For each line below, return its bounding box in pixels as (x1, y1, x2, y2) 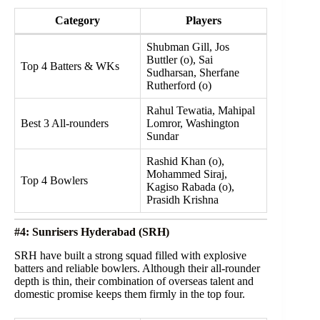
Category (55, 14, 100, 27)
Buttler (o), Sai (146, 54, 213, 66)
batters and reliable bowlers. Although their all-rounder (14, 262, 260, 275)
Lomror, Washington (146, 117, 239, 130)
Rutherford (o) (146, 79, 211, 92)
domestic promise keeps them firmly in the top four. (14, 288, 245, 301)
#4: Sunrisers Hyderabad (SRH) (14, 226, 169, 239)
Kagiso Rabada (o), (146, 181, 234, 194)
